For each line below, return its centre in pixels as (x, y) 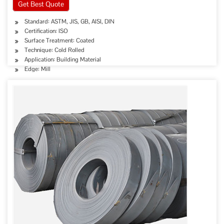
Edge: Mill (37, 69)
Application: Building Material (63, 59)
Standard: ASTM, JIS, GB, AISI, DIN (69, 21)
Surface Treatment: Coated (59, 40)
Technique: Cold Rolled (54, 50)
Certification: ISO (46, 31)
